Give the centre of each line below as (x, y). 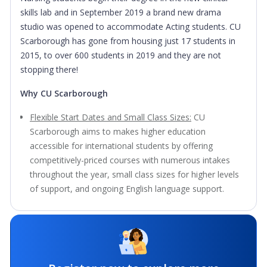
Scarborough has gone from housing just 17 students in (128, 41)
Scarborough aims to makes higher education (118, 131)
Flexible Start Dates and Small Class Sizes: (111, 117)
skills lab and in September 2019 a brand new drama (121, 12)
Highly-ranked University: (77, 208)
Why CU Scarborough (64, 93)
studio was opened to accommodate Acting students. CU (131, 27)
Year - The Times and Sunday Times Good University (131, 222)
